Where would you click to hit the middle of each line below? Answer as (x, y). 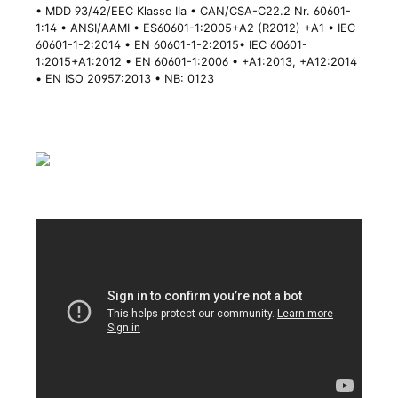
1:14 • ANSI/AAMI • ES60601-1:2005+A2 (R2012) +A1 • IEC (195, 28)
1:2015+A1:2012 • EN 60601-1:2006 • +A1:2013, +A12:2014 (196, 62)
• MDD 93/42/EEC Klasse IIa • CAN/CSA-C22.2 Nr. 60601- (193, 12)
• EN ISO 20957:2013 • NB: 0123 (125, 79)
